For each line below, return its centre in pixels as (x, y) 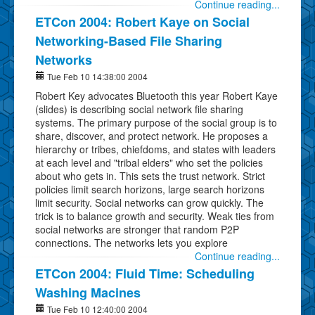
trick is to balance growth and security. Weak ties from (155, 216)
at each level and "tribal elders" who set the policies (149, 162)
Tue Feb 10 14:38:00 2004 (96, 76)
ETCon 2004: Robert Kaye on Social (142, 21)
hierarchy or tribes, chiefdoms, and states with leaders (155, 149)
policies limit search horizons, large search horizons (150, 189)
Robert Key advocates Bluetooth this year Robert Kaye (156, 95)
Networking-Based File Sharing (129, 40)
